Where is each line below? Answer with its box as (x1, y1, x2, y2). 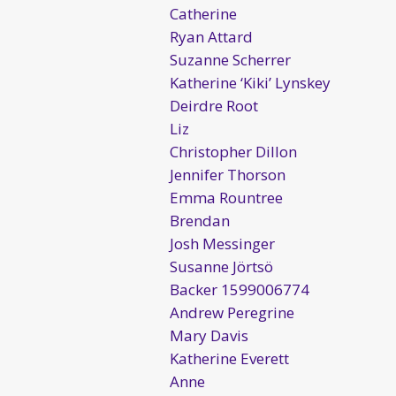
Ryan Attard (170, 26, 253, 47)
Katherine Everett (170, 347, 289, 369)
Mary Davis (170, 324, 248, 346)
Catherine (170, 3, 237, 24)
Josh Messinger (170, 232, 275, 254)
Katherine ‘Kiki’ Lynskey (170, 72, 331, 93)
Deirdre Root (170, 95, 258, 116)
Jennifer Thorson (170, 164, 286, 185)
